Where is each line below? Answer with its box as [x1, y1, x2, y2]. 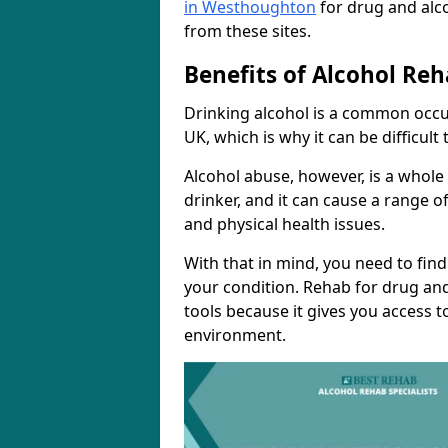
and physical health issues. [184, 213, 385, 235]
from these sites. [184, 20, 311, 42]
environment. [184, 324, 286, 346]
